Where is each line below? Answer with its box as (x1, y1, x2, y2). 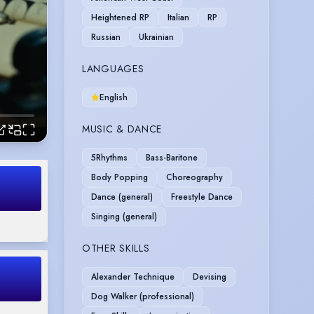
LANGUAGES (82, 61, 144, 76)
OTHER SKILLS (82, 240, 150, 255)
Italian (168, 11, 189, 24)
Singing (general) (91, 210, 157, 223)
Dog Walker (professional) (91, 289, 194, 303)
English (100, 90, 128, 104)
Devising (193, 270, 226, 283)
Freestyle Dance (171, 190, 233, 203)
